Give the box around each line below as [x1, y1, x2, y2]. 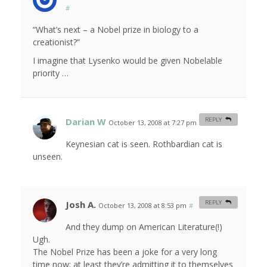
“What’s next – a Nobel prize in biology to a [33, 24, 198, 36]
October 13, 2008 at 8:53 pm [98, 201, 187, 210]
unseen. [33, 151, 63, 163]
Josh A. [66, 198, 96, 211]
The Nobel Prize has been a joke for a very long [33, 246, 217, 258]
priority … [33, 67, 69, 79]
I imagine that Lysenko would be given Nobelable [33, 55, 222, 67]
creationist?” [33, 36, 80, 48]
